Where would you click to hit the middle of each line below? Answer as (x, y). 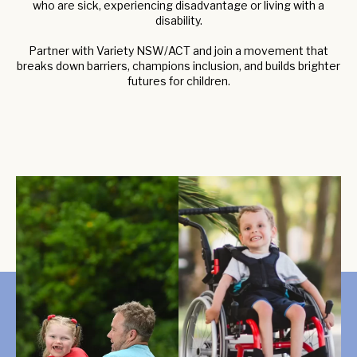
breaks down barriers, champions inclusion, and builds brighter (178, 66)
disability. (178, 20)
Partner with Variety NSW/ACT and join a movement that (178, 51)
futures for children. (178, 81)
